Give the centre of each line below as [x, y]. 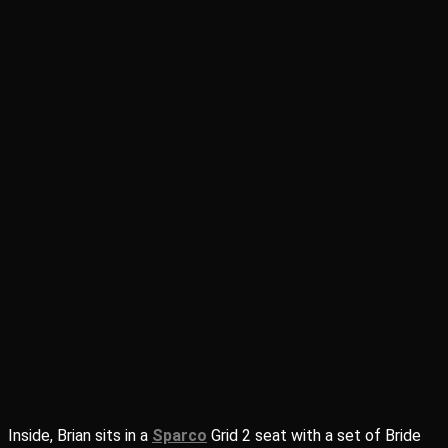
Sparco [179, 435]
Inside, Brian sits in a [80, 435]
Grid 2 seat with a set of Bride [314, 435]
